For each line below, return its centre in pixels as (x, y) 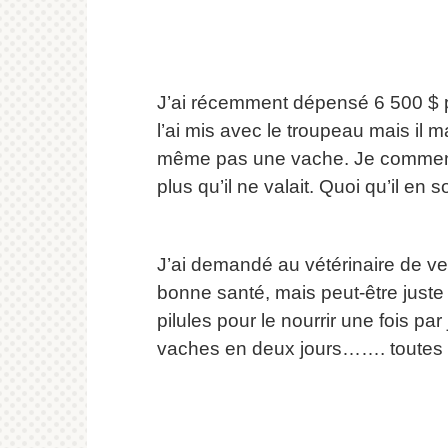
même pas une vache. (253, 159)
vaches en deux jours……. (271, 349)
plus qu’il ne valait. (235, 187)
